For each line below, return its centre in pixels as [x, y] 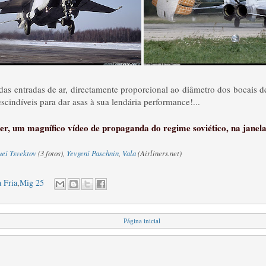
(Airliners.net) [159, 153]
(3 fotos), [51, 153]
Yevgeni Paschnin [93, 153]
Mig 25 [32, 183]
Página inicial [142, 221]
